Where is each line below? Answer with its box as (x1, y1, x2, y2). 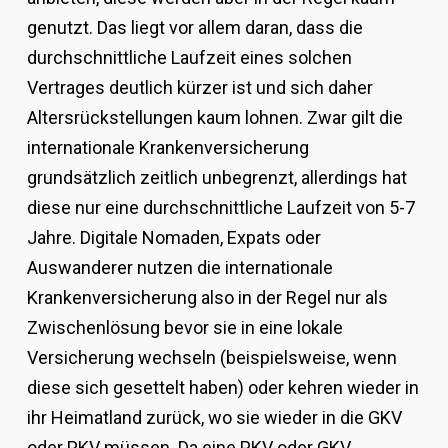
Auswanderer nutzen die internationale (26, 257, 333, 279)
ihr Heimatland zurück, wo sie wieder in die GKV (26, 407, 402, 429)
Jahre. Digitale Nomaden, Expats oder (26, 227, 321, 249)
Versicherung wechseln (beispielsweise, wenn (26, 347, 397, 369)
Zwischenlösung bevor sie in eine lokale (26, 317, 343, 339)
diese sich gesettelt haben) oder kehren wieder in (26, 377, 419, 399)
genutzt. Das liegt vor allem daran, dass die (26, 17, 363, 39)
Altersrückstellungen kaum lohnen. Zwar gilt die (26, 107, 403, 129)
